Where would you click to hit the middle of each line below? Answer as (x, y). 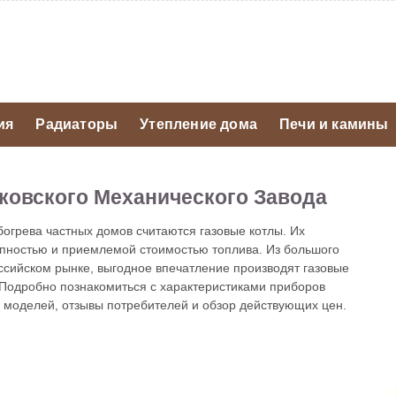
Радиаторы (77, 124)
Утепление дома (199, 124)
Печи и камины (334, 124)
